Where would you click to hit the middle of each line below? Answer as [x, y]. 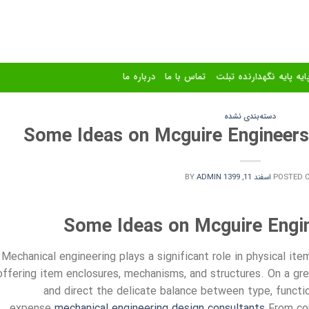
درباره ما [139, 77]
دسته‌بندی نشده [250, 117]
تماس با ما [186, 77]
